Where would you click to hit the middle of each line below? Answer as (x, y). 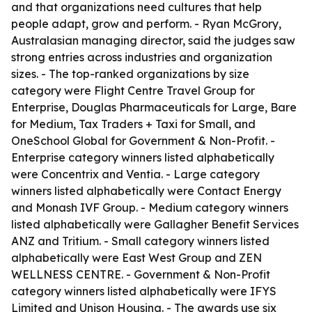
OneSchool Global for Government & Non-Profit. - (143, 141)
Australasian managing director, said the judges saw (153, 40)
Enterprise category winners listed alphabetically (143, 157)
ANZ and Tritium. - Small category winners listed (140, 241)
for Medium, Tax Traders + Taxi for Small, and (133, 124)
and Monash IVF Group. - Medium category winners (150, 208)
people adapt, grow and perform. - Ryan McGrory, (146, 24)
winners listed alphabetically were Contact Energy (146, 191)
